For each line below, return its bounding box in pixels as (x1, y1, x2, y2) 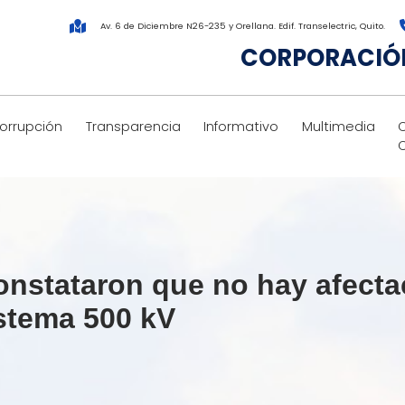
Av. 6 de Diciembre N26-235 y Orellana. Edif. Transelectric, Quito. (100, 20, 385, 33)
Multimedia (301, 118, 375, 137)
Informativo (203, 118, 279, 137)
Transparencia (85, 118, 181, 137)
